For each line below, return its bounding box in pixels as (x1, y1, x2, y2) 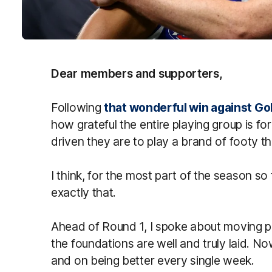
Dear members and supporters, (51, 66, 223, 81)
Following (51, 100, 104, 115)
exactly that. (51, 185, 119, 200)
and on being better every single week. (51, 253, 254, 268)
